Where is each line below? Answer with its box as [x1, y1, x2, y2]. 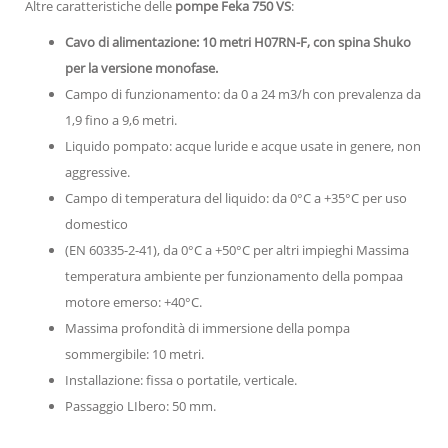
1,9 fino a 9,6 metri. [65, 110, 177, 129]
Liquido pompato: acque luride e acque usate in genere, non [65, 136, 421, 155]
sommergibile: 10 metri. [65, 344, 204, 363]
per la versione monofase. [65, 58, 218, 77]
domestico [65, 214, 128, 233]
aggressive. [65, 162, 130, 181]
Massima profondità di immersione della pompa [65, 318, 350, 337]
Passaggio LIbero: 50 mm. [65, 396, 216, 415]
